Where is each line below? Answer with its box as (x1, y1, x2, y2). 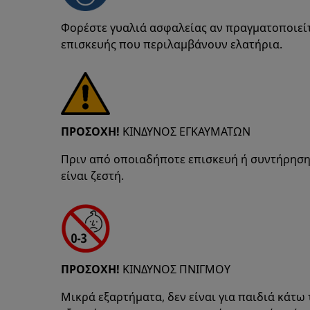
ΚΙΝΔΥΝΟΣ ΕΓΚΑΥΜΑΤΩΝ (120, 124, 250, 139)
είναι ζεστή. (61, 168, 124, 183)
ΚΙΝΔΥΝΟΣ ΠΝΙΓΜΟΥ (120, 262, 230, 277)
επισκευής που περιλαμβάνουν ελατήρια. (61, 37, 282, 52)
